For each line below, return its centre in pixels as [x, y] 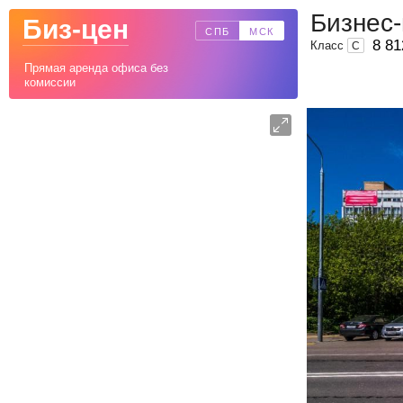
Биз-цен [76, 29]
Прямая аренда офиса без [96, 68]
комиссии [50, 82]
